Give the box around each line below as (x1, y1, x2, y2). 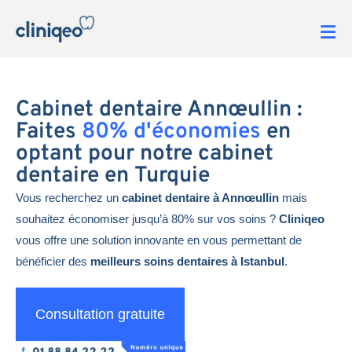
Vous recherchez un (16, 190, 122, 204)
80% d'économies (82, 117, 261, 146)
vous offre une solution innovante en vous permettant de (16, 233, 302, 247)
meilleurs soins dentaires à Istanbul (90, 254, 284, 268)
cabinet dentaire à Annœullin (122, 190, 282, 204)
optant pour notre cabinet (16, 139, 273, 168)
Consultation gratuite (35, 306, 165, 322)
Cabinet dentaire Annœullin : (16, 95, 302, 124)
